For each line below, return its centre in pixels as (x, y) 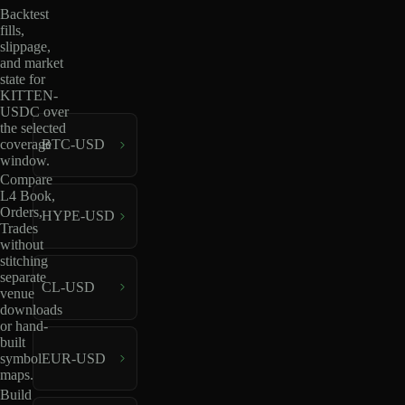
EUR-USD (73, 358)
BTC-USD (73, 145)
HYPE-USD (78, 216)
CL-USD (68, 287)
